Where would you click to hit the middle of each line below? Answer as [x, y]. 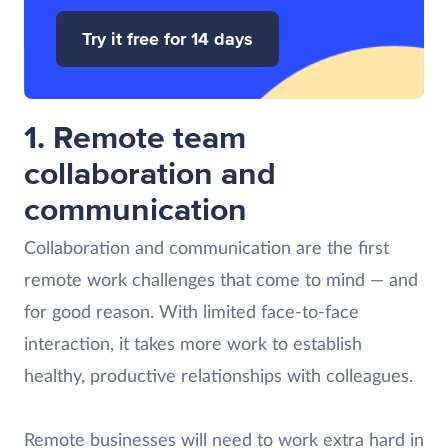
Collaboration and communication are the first [206, 249]
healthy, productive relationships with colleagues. [218, 377]
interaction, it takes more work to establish [193, 345]
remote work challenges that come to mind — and [221, 281]
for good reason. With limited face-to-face [191, 313]
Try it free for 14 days [167, 39]
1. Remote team [135, 138]
